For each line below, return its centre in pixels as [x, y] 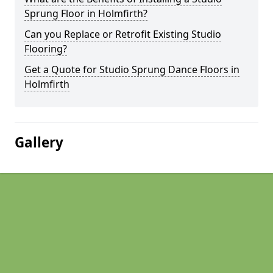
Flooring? [46, 49]
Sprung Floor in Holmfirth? [86, 13]
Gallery [39, 142]
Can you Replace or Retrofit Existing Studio [123, 34]
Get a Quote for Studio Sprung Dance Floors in [132, 69]
